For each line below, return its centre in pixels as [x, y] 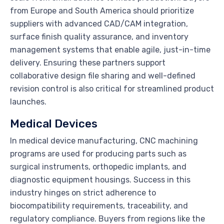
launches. [28, 101]
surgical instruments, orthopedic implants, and [98, 166]
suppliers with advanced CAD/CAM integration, [99, 23]
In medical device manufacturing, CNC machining [104, 140]
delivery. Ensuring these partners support [88, 62]
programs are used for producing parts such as [98, 153]
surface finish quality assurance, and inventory [99, 36]
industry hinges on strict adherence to [83, 192]
